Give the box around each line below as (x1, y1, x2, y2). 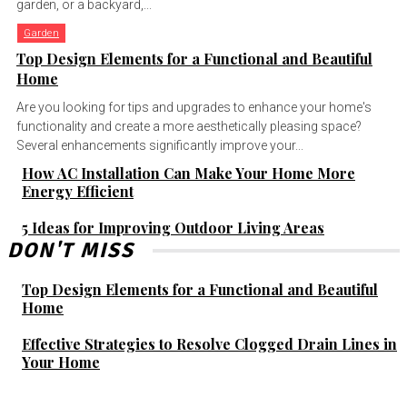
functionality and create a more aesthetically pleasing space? (16, 119, 362, 134)
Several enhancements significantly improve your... (16, 138, 303, 154)
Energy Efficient (22, 182, 134, 202)
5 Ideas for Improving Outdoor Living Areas (22, 218, 324, 238)
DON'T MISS (7, 237, 134, 264)
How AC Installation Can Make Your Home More (22, 164, 355, 184)
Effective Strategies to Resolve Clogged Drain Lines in (22, 334, 397, 354)
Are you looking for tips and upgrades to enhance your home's (16, 100, 372, 115)
